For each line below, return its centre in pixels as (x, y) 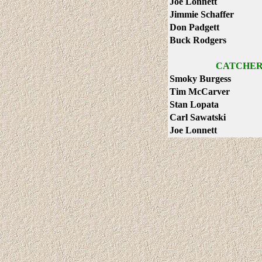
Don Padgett (194, 27)
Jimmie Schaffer (202, 14)
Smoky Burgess (200, 79)
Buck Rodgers (198, 40)
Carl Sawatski (198, 117)
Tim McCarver (200, 92)
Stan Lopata (194, 104)
